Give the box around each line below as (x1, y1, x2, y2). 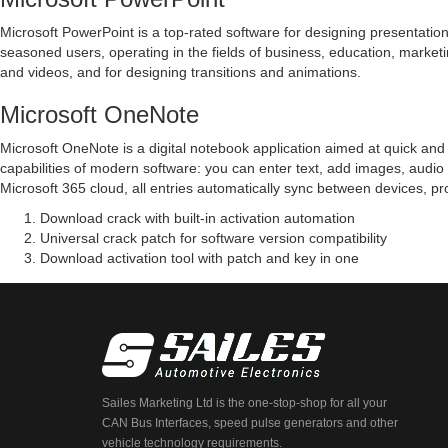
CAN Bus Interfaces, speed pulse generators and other (102, 416, 398, 430)
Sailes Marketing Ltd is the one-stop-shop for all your (102, 396, 387, 410)
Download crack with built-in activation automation (40, 210, 355, 226)
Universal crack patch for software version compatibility (40, 230, 387, 246)
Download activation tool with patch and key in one (40, 250, 359, 266)
